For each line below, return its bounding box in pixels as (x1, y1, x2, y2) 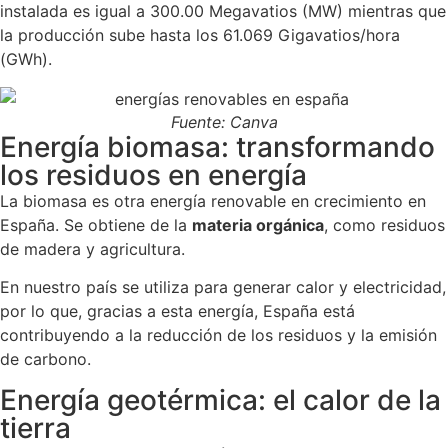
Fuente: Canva (170, 111, 278, 132)
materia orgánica (192, 214, 324, 235)
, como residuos (324, 214, 445, 235)
